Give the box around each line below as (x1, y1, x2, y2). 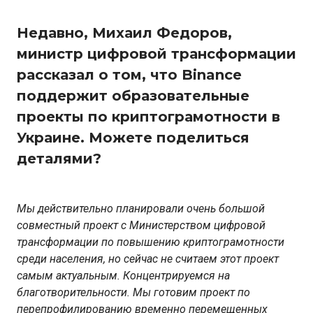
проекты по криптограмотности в (17, 108, 280, 126)
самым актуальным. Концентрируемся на (17, 269, 230, 283)
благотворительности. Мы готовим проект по (17, 286, 250, 300)
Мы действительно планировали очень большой (17, 202, 265, 216)
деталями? (17, 150, 101, 168)
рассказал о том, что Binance (17, 66, 242, 84)
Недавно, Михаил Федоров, (17, 24, 232, 42)
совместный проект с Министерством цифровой (17, 219, 265, 233)
